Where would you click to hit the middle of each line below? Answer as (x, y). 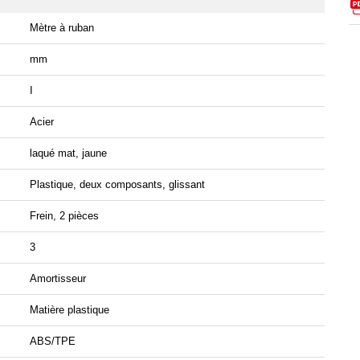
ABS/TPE (53, 342)
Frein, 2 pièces (64, 216)
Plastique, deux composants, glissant (117, 185)
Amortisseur (58, 279)
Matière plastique (70, 310)
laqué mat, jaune (68, 153)
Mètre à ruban (62, 28)
